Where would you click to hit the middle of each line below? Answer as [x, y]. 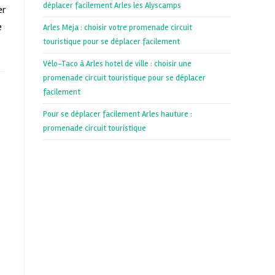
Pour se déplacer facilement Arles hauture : [118, 114]
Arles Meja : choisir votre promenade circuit [118, 28]
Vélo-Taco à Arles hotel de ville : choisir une [117, 64]
